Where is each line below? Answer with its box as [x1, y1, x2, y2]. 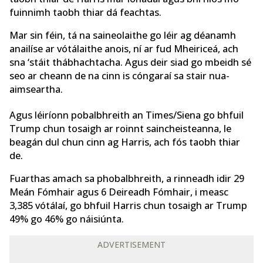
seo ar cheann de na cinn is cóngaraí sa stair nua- [9, 69, 230, 82]
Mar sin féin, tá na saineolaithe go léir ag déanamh [9, 28, 236, 42]
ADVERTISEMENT [97, 239, 166, 251]
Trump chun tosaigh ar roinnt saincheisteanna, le [9, 122, 231, 135]
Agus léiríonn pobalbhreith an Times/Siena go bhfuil [9, 108, 244, 122]
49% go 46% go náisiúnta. [9, 213, 124, 225]
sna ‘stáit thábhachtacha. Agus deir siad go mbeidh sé [9, 55, 251, 69]
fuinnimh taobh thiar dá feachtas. [9, 5, 161, 19]
